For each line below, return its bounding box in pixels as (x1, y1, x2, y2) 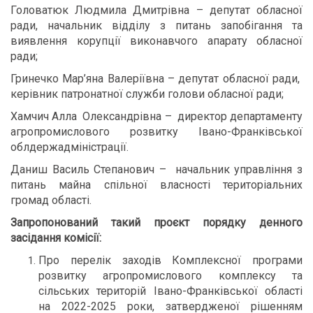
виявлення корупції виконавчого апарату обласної (10, 34, 303, 48)
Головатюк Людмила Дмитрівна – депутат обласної (10, 3, 303, 17)
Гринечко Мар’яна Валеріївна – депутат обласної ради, (10, 72, 303, 85)
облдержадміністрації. (10, 140, 129, 154)
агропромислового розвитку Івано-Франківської (10, 125, 303, 138)
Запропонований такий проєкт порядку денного (10, 216, 303, 229)
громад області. (10, 194, 92, 207)
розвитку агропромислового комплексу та (38, 269, 303, 282)
